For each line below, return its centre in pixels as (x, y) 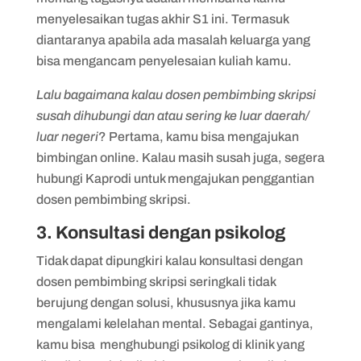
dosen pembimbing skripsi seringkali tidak (156, 282)
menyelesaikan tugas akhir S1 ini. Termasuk (162, 19)
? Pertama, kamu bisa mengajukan (198, 137)
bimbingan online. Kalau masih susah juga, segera (180, 158)
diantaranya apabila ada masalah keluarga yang (173, 40)
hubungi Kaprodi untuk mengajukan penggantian (175, 178)
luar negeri (67, 137)
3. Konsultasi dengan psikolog (160, 233)
